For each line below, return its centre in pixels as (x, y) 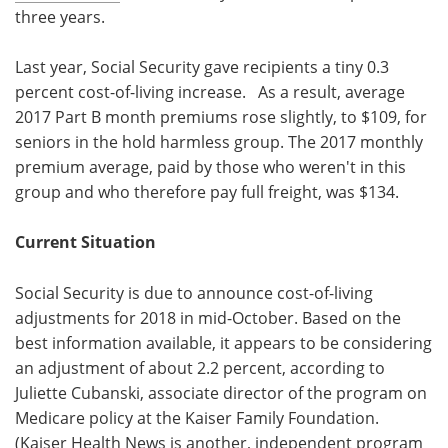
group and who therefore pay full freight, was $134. (207, 191)
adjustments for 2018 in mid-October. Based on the (208, 317)
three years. (60, 16)
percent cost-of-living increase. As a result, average (210, 91)
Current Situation (85, 241)
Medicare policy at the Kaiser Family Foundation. (197, 417)
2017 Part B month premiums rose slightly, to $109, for (221, 116)
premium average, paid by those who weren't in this (210, 166)
